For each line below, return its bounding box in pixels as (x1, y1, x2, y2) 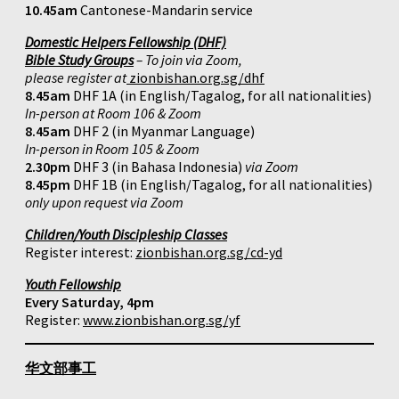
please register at (25, 69, 126, 87)
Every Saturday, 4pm (25, 293, 154, 312)
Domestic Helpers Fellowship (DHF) (25, 33, 226, 52)
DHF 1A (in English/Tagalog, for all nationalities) (73, 86, 371, 105)
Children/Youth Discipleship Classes (25, 225, 227, 244)
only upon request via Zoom (25, 193, 183, 212)
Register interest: (25, 243, 133, 262)
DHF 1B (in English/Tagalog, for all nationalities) (73, 175, 372, 194)
